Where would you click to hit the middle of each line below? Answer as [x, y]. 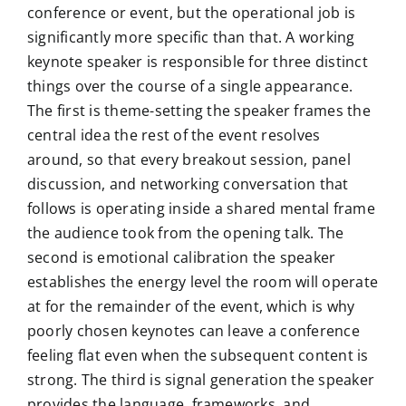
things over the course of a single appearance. [190, 86]
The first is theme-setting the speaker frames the [198, 110]
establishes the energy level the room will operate [202, 281]
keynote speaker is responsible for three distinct [197, 61]
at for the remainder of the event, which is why [191, 306]
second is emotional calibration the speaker [181, 257]
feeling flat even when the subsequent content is [198, 355]
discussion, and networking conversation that [188, 184]
